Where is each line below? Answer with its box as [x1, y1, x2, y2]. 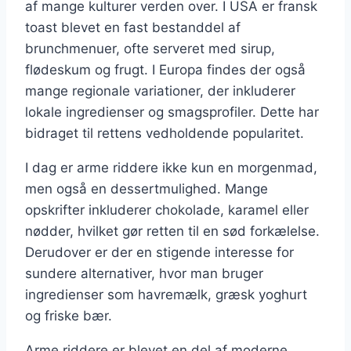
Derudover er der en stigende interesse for [25, 244, 294, 260]
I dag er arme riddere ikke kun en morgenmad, [25, 159, 317, 175]
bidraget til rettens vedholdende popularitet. [25, 125, 304, 141]
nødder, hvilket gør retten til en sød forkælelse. [25, 223, 320, 239]
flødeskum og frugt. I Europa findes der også [25, 61, 306, 78]
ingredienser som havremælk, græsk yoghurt [25, 286, 307, 302]
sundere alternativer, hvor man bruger [25, 265, 263, 281]
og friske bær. [25, 307, 112, 324]
